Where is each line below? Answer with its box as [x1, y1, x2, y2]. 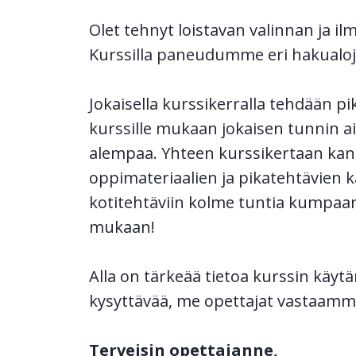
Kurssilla [89, 43, 153, 65]
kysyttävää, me [89, 289, 204, 311]
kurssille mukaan [89, 117, 222, 139]
